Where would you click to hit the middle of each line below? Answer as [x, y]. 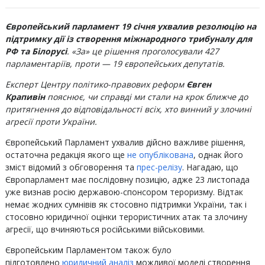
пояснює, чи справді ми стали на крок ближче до [146, 97]
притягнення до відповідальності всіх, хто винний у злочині [128, 109]
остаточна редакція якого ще [66, 155]
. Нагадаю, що [210, 167]
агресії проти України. [51, 122]
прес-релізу [159, 167]
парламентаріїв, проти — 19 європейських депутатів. [115, 64]
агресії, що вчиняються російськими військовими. [105, 229]
